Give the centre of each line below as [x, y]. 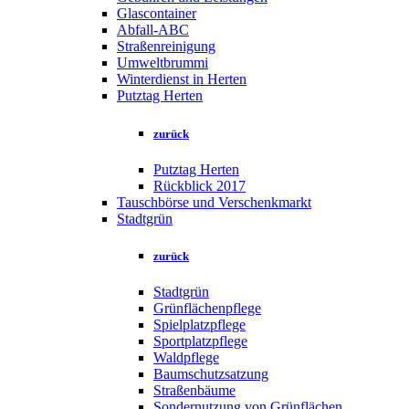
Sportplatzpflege [200, 341]
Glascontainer [157, 14]
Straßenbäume [194, 391]
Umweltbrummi [163, 63]
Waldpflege [186, 358]
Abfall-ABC [153, 30]
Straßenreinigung [166, 47]
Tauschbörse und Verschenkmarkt [214, 202]
